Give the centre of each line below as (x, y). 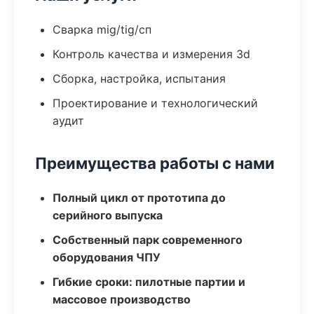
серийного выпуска (108, 215)
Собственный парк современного (148, 240)
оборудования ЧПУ (107, 257)
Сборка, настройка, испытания (139, 78)
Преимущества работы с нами (155, 163)
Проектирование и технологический (155, 103)
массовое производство (122, 299)
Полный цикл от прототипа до (139, 198)
